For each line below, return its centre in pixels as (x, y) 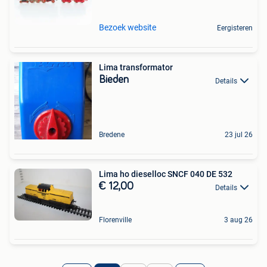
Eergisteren (235, 28)
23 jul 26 (239, 135)
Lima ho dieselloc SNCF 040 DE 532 (166, 174)
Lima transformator (136, 68)
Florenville (115, 220)
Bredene (112, 135)
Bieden (114, 80)
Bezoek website (128, 28)
